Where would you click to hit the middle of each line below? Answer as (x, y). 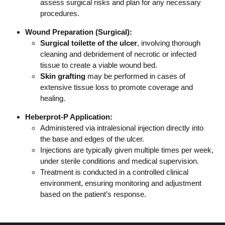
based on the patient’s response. (93, 194)
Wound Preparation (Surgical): (79, 32)
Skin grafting (63, 76)
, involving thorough (169, 43)
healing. (53, 98)
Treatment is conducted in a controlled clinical (114, 172)
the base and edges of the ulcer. (92, 139)
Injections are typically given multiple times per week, (127, 150)
